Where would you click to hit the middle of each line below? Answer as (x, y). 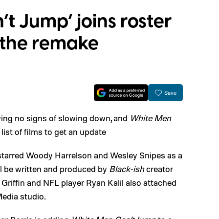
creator (159, 169)
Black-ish (127, 169)
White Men (150, 118)
